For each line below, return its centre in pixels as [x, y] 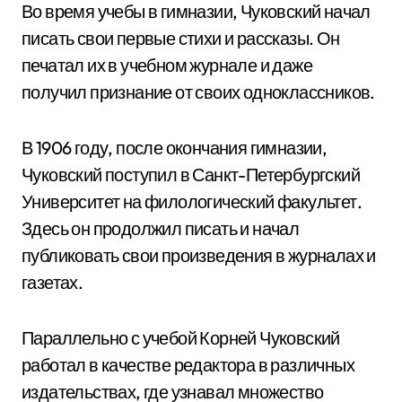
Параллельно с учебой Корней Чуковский [181, 338]
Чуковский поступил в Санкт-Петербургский [191, 175]
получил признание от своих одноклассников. [198, 92]
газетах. [52, 282]
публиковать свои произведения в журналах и [199, 255]
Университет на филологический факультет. [192, 201]
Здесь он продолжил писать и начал [161, 228]
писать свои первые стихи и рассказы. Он [181, 38]
